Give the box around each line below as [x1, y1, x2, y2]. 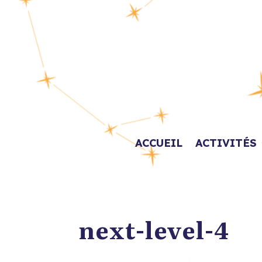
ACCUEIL [135, 136, 182, 150]
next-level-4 [78, 212, 230, 247]
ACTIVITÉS [195, 136, 257, 150]
